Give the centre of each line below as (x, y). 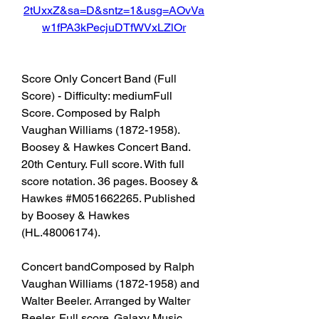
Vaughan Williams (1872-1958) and (110, 284)
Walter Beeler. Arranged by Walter (106, 301)
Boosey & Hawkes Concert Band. (106, 147)
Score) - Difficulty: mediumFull (97, 96)
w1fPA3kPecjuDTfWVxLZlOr (114, 27)
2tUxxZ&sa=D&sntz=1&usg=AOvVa (114, 10)
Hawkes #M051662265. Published (108, 198)
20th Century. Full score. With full (103, 164)
